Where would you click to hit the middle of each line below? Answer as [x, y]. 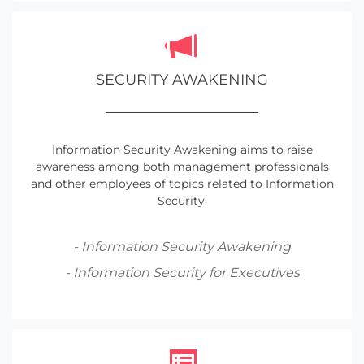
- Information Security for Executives [182, 273]
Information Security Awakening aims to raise [182, 150]
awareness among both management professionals [182, 167]
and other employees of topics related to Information [182, 184]
